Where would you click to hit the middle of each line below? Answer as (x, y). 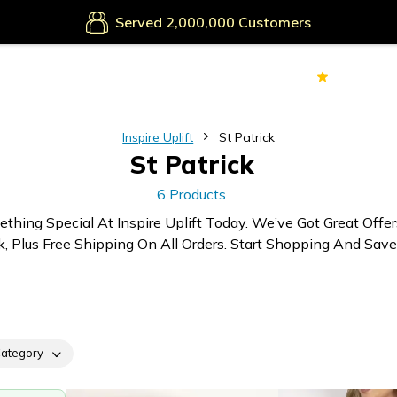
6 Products (191, 194)
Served (139, 22)
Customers (275, 22)
